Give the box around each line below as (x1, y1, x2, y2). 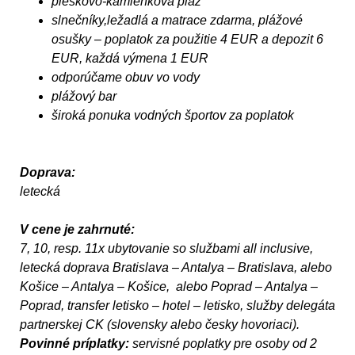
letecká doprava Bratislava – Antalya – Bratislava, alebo (20, 260, 332, 274)
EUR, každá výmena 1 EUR (52, 51, 212, 65)
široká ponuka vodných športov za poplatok (52, 108, 294, 122)
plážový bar (52, 89, 116, 103)
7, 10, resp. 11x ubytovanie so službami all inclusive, (20, 241, 313, 255)
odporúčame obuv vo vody (52, 70, 200, 84)
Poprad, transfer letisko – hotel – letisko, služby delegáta (20, 298, 335, 312)
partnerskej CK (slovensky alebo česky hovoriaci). (20, 317, 300, 331)
